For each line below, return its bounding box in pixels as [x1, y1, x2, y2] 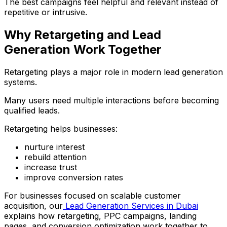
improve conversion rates [24, 172, 123, 182]
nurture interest [24, 141, 85, 152]
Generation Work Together [4, 42, 162, 57]
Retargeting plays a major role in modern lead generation [4, 66, 223, 77]
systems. [4, 77, 37, 87]
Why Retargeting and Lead [4, 27, 161, 42]
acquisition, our [4, 200, 63, 211]
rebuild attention [24, 152, 87, 162]
